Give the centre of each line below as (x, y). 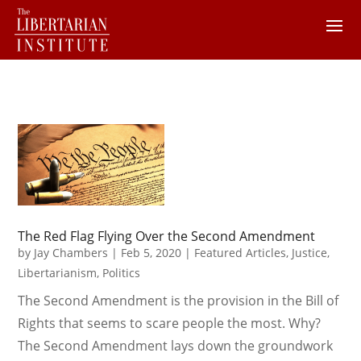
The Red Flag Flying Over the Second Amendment (167, 236)
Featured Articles (241, 252)
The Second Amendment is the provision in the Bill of (178, 300)
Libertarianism (58, 272)
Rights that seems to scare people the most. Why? (170, 323)
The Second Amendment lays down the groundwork (176, 345)
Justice (310, 252)
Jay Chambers (71, 252)
